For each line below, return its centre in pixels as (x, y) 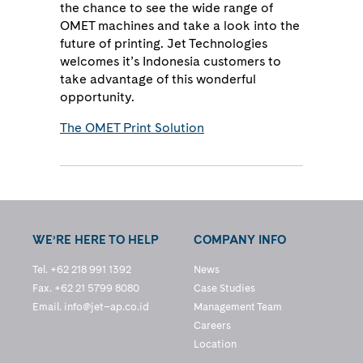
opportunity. (97, 97)
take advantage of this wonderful (158, 79)
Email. (48, 307)
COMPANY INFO (240, 240)
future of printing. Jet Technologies (164, 43)
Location (215, 344)
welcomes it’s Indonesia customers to (171, 61)
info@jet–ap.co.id (107, 307)
